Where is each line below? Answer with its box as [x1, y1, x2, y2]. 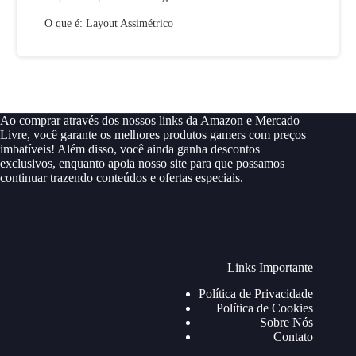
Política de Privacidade [199, 286, 314, 300]
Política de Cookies [216, 300, 314, 315]
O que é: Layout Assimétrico [44, 17, 173, 30]
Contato [273, 329, 314, 343]
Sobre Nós [260, 315, 314, 329]
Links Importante [227, 260, 314, 274]
